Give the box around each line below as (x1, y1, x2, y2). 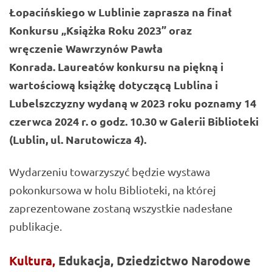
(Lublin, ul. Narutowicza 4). (9, 132, 146, 147)
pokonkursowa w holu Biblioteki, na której (9, 183, 216, 196)
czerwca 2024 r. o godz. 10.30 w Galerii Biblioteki (9, 114, 259, 129)
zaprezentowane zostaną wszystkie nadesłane (9, 201, 233, 214)
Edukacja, (58, 252, 114, 268)
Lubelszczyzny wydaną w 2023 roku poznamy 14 (9, 96, 256, 110)
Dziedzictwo (117, 252, 188, 268)
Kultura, (9, 252, 55, 268)
